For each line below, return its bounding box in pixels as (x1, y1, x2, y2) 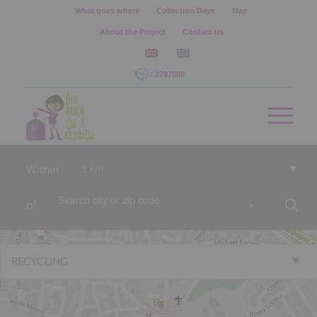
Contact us (183, 28, 224, 36)
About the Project (100, 28, 166, 36)
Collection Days (156, 6, 216, 15)
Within (26, 163, 59, 176)
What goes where (75, 6, 140, 15)
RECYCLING (11, 256, 68, 268)
